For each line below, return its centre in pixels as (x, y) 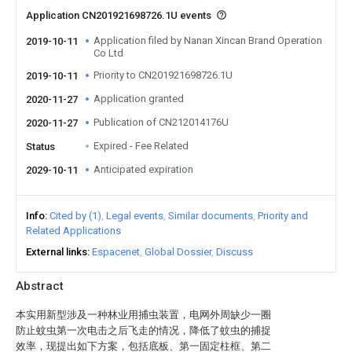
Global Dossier (178, 252)
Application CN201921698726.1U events (120, 15)
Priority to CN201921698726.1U (163, 75)
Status (40, 147)
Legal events (135, 216)
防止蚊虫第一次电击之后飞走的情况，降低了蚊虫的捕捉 (143, 330)
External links (57, 252)
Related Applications (73, 231)
